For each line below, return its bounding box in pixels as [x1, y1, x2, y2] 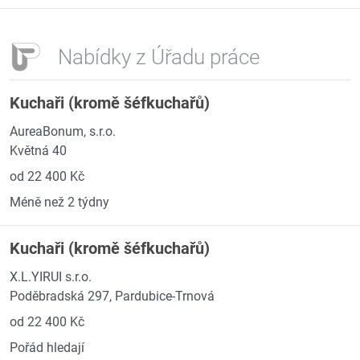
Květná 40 [10, 143, 67, 158]
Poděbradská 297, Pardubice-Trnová [10, 288, 215, 304]
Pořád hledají [10, 340, 84, 355]
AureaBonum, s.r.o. [10, 124, 116, 139]
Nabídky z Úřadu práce [58, 44, 260, 69]
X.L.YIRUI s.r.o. [10, 269, 92, 284]
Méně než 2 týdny [10, 194, 109, 210]
